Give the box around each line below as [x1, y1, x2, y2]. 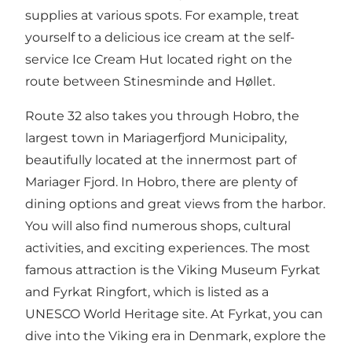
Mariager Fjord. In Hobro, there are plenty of [25, 174, 297, 190]
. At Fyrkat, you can [205, 306, 323, 322]
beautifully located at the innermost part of [25, 152, 296, 168]
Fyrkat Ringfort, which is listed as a [53, 284, 269, 300]
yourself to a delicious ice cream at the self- [25, 30, 295, 46]
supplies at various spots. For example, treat [25, 8, 299, 24]
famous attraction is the [25, 262, 178, 278]
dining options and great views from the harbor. [25, 196, 325, 212]
